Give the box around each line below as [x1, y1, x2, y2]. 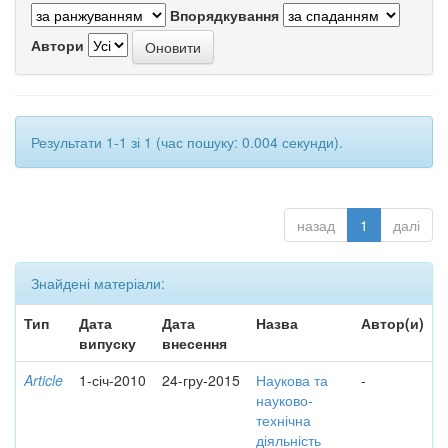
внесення [162, 333, 227, 353]
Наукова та [256, 370, 328, 390]
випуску [79, 333, 136, 353]
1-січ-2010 [79, 370, 146, 390]
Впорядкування [170, 5, 279, 25]
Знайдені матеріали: [31, 273, 165, 293]
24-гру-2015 [162, 370, 240, 390]
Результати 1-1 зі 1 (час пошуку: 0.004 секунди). [31, 132, 343, 152]
